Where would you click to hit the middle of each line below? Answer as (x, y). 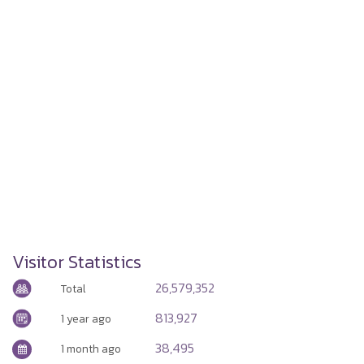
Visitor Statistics (77, 261)
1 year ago (86, 318)
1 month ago (91, 348)
